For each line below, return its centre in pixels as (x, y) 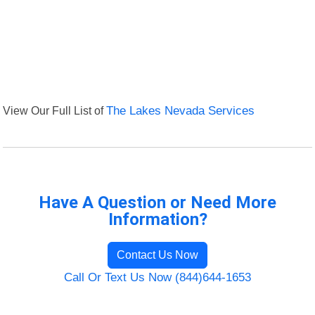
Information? (157, 220)
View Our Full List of (55, 111)
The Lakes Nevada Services (181, 111)
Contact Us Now (157, 255)
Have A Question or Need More (157, 203)
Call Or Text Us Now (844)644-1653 (157, 278)
